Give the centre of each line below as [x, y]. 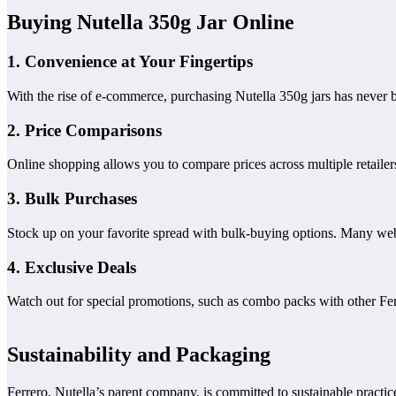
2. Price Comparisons [84, 130]
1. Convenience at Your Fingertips [130, 62]
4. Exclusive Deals [72, 267]
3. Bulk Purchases [72, 199]
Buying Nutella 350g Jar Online [151, 23]
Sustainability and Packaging [139, 355]
